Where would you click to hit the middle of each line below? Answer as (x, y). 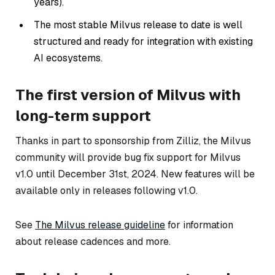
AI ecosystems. (68, 58)
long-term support (83, 115)
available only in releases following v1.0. (107, 190)
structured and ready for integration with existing (143, 41)
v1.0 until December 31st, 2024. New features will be (135, 174)
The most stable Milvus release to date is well (138, 25)
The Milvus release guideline (100, 225)
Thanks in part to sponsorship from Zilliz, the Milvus (133, 141)
